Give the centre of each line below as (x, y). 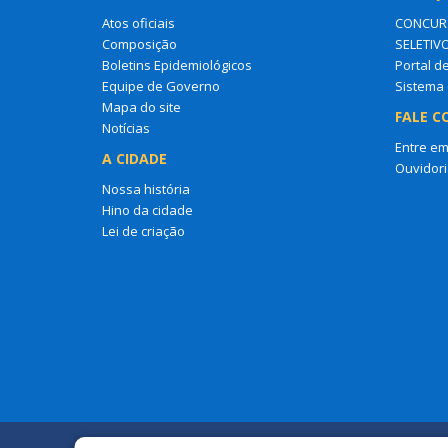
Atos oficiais (138, 22)
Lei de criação (143, 230)
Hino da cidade (147, 209)
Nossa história (146, 188)
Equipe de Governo (161, 85)
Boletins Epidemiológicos (177, 64)
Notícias (126, 127)
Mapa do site (141, 106)
